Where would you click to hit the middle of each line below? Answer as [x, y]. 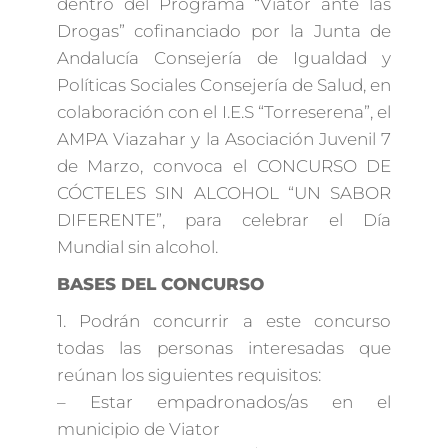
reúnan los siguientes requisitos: [188, 374]
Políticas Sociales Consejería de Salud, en [224, 84]
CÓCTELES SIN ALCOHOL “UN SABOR [224, 192]
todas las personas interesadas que [224, 347]
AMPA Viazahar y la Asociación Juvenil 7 [224, 138]
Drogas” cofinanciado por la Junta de [224, 30]
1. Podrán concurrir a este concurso [224, 320]
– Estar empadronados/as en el [224, 401]
